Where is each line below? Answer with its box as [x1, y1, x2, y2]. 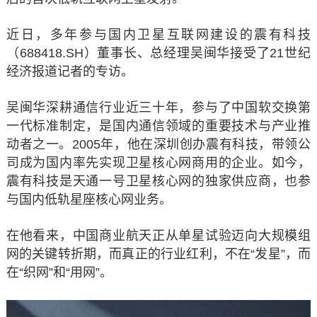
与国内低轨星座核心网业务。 [6, 192, 172, 207]
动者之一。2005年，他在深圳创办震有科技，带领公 [6, 137, 311, 151]
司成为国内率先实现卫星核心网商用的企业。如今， [6, 156, 311, 170]
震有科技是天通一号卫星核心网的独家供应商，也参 [6, 174, 311, 188]
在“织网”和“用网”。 [6, 265, 113, 279]
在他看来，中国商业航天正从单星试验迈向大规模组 [6, 229, 311, 243]
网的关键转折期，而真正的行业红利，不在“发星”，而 [6, 247, 311, 261]
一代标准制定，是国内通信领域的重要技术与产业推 [6, 119, 311, 133]
